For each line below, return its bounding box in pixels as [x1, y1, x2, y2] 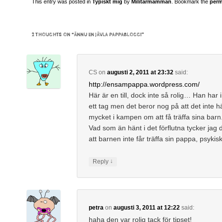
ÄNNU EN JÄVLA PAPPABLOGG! [74, 32, 142, 38]
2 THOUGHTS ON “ [32, 32, 74, 38]
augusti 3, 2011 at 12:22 [113, 204, 180, 211]
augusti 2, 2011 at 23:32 [107, 68, 173, 76]
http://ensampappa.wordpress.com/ [88, 80, 200, 88]
